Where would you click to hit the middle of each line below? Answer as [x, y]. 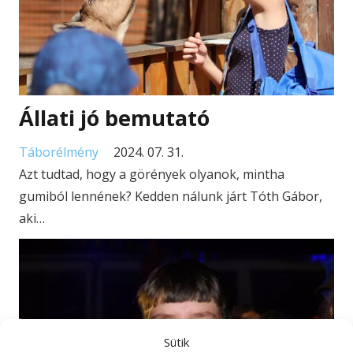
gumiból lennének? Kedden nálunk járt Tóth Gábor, [171, 197]
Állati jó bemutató [114, 117]
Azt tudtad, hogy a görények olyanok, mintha [152, 175]
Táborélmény [59, 152]
